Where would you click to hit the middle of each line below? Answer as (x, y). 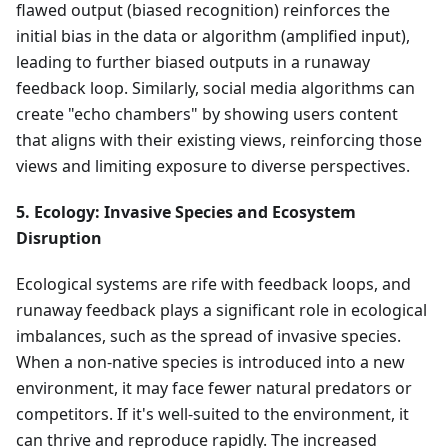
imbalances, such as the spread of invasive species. (208, 336)
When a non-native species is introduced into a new (210, 362)
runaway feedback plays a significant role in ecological (221, 310)
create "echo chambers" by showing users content (207, 114)
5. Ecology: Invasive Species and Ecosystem (186, 212)
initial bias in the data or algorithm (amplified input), (213, 36)
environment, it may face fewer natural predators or (214, 388)
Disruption (59, 238)
